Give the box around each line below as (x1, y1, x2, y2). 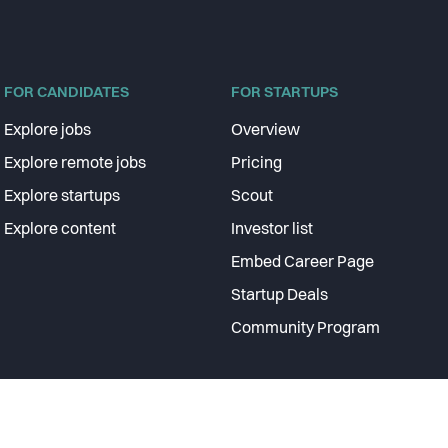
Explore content (4, 222, 116, 238)
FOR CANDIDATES (4, 86, 129, 101)
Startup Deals (230, 288, 328, 304)
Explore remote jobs (4, 156, 146, 172)
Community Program (230, 321, 380, 337)
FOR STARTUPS (230, 86, 338, 101)
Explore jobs (4, 123, 91, 139)
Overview (230, 123, 300, 139)
